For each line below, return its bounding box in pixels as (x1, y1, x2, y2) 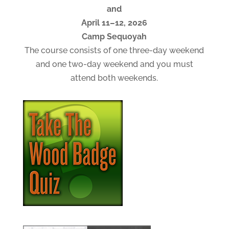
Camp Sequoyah (82, 31, 147, 41)
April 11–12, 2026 (81, 17, 148, 28)
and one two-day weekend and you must (35, 59, 193, 69)
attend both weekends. (71, 73, 158, 83)
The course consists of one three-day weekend (25, 45, 204, 55)
